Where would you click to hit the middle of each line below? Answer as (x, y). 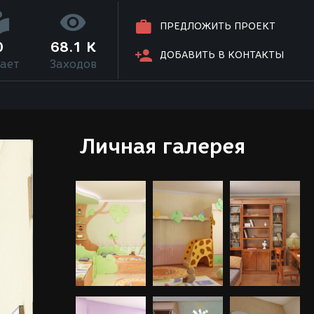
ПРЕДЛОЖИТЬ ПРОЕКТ (218, 27)
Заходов (73, 64)
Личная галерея (162, 146)
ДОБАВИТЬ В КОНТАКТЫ (222, 55)
